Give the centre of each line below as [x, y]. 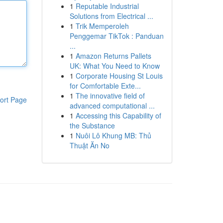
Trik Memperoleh [102, 26]
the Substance [92, 125]
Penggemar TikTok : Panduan [116, 36]
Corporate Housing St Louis [119, 76]
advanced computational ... [112, 106]
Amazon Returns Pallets [113, 56]
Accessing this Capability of [118, 115]
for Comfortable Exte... [105, 86]
